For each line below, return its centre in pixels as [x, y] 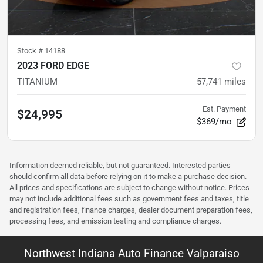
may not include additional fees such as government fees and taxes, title [129, 198]
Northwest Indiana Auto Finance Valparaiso [131, 253]
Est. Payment [224, 109]
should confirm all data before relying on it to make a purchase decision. [128, 176]
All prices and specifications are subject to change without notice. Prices [129, 187]
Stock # [31, 50]
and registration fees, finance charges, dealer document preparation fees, [131, 210]
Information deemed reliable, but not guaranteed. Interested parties [120, 165]
